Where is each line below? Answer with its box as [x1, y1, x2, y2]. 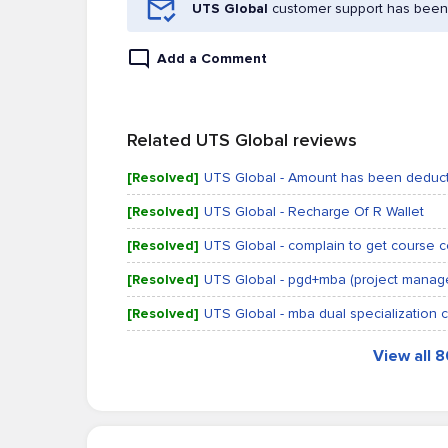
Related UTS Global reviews [127, 129, 357, 151]
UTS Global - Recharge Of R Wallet [204, 203, 424, 220]
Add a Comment [157, 50, 267, 67]
